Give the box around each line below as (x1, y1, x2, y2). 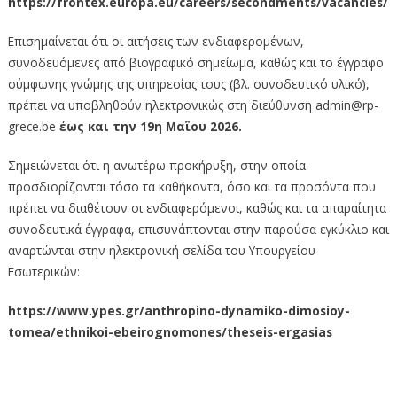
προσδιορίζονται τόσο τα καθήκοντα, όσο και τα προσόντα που (7, 177, 376, 195)
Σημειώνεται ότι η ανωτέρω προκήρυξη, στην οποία (7, 156, 306, 174)
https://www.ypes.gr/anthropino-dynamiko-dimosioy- (7, 301, 350, 319)
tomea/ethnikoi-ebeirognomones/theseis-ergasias (7, 323, 332, 340)
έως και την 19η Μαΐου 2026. (55, 117, 242, 135)
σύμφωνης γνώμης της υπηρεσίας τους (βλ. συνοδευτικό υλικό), (7, 74, 370, 92)
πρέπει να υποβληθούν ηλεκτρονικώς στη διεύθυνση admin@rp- (7, 96, 378, 113)
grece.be (7, 117, 56, 135)
